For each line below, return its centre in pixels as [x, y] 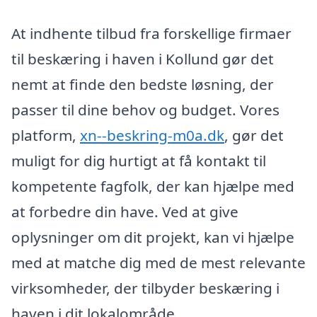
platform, [46, 135]
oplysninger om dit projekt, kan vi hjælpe [153, 237]
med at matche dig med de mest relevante [158, 262]
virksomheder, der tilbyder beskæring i [145, 288]
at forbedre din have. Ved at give [125, 211]
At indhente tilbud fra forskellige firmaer [151, 33]
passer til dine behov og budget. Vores [145, 109]
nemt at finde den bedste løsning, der [143, 84]
